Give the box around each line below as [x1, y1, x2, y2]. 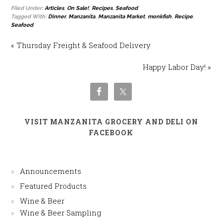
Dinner [48, 13, 66, 20]
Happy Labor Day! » [142, 62, 211, 72]
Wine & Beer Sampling [20, 208, 102, 218]
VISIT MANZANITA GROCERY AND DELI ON [24, 117, 198, 126]
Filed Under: [11, 5, 45, 11]
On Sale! [67, 5, 89, 11]
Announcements [20, 166, 82, 176]
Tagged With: [11, 13, 49, 20]
